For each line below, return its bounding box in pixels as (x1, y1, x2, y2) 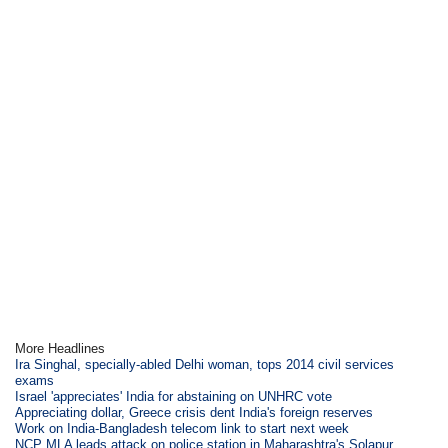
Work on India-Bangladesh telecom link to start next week (15, 421, 350, 436)
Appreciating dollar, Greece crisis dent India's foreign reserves (15, 405, 374, 420)
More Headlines (15, 341, 106, 356)
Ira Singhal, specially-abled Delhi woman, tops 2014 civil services (15, 357, 395, 372)
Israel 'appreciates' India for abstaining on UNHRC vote (15, 389, 333, 404)
